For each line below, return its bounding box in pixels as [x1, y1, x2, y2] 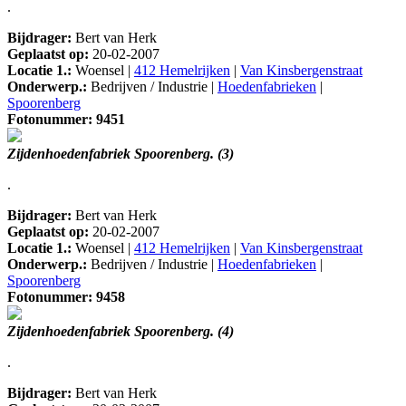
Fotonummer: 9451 [7, 111, 125, 128]
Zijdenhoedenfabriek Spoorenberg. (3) [7, 146, 234, 162]
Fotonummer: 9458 [7, 289, 125, 305]
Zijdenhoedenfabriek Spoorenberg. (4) [7, 324, 234, 340]
